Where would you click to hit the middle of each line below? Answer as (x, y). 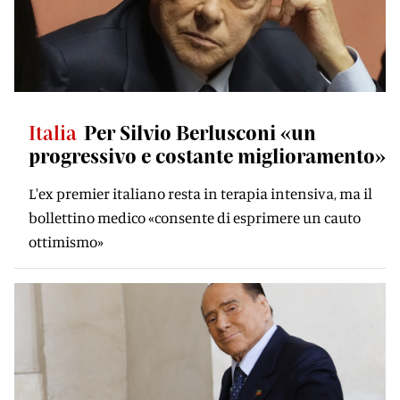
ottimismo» (66, 242)
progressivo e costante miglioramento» (207, 155)
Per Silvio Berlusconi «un (200, 132)
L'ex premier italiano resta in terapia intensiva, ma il (200, 193)
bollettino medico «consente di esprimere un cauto (195, 217)
